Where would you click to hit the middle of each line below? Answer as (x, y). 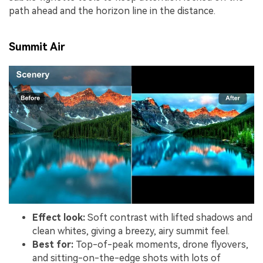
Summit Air (37, 47)
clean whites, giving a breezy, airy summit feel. (131, 231)
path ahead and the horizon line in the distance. (112, 11)
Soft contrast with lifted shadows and (169, 218)
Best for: (53, 245)
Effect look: (59, 218)
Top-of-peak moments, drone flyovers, (161, 245)
